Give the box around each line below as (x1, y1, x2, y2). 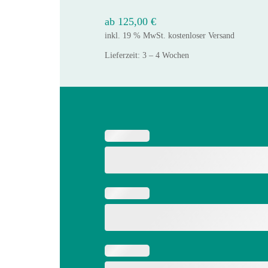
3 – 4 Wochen (142, 50, 189, 60)
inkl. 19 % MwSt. (105, 31, 166, 40)
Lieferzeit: (105, 50, 142, 60)
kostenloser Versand (168, 31, 234, 40)
